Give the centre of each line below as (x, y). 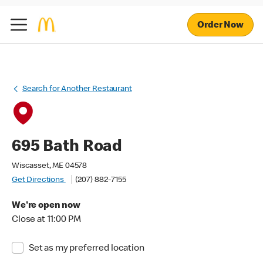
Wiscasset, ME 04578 (50, 166)
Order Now (220, 26)
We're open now (46, 206)
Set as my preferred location (86, 249)
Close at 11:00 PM (46, 220)
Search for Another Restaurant (77, 89)
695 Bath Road (67, 147)
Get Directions (39, 180)
